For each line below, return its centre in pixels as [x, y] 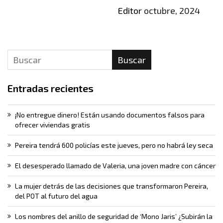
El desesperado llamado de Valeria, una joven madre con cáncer [115, 166]
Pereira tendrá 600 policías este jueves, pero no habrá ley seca [114, 145]
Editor [130, 11]
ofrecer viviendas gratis [53, 125]
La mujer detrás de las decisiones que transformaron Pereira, [111, 186]
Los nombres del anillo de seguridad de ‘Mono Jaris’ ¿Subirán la [114, 217]
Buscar [131, 60]
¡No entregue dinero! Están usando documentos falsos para [110, 115]
